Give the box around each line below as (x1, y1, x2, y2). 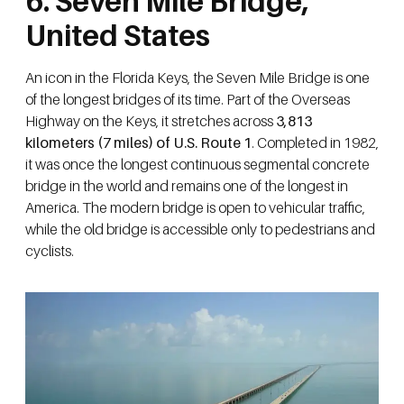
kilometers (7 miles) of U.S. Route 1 (25, 133, 252, 151)
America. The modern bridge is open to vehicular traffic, (25, 197, 365, 216)
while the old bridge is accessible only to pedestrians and (25, 219, 375, 238)
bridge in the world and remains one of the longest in (25, 176, 348, 195)
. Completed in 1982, (252, 133, 379, 151)
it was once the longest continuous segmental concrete (25, 154, 370, 173)
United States (25, 17, 210, 52)
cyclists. (25, 241, 74, 260)
